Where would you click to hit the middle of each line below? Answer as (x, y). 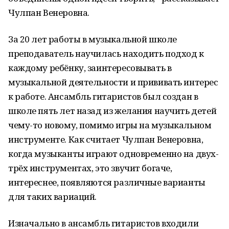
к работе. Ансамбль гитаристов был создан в (103, 96)
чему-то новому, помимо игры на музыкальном (110, 125)
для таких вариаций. (53, 197)
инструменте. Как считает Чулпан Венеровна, (106, 139)
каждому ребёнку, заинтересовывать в (90, 68)
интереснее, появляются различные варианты (107, 182)
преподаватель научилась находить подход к (106, 53)
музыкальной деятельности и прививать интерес (113, 82)
